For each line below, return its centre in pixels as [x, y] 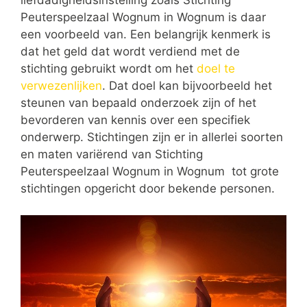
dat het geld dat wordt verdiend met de [130, 52]
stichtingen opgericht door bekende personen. [148, 189]
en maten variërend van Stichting [112, 155]
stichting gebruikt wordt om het [109, 69]
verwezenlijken [61, 86]
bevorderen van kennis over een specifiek [135, 120]
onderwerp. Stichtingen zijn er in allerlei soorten [152, 137]
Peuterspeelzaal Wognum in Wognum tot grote [150, 172]
